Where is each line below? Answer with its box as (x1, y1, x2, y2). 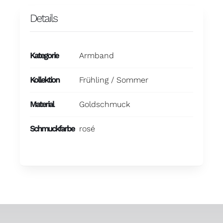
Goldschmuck (79, 100, 130, 110)
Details (29, 12, 57, 25)
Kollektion (29, 75, 59, 85)
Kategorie (29, 51, 58, 61)
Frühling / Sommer (79, 75, 148, 85)
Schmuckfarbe (29, 124, 74, 134)
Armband (79, 51, 114, 61)
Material (29, 100, 54, 110)
